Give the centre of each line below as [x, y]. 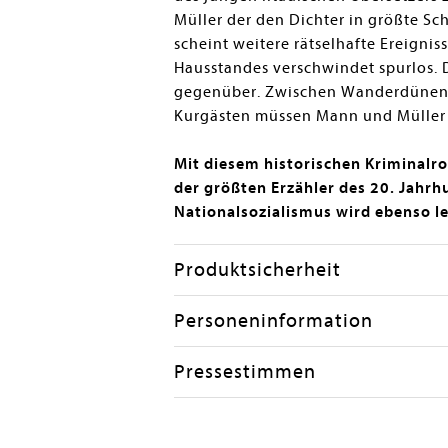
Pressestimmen [244, 371]
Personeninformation [273, 320]
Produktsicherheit [257, 269]
